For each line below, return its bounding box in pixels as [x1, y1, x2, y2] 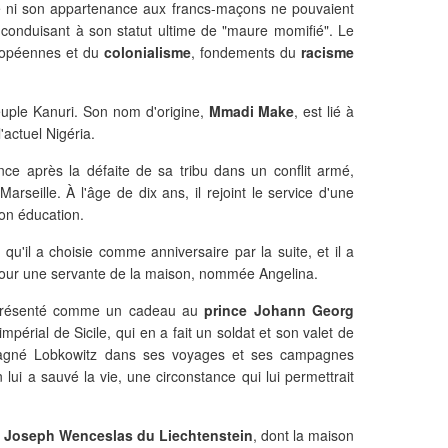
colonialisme [104, 42, 191, 62]
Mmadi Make [208, 101, 295, 121]
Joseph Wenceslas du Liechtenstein [4, 425, 253, 445]
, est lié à [294, 101, 355, 121]
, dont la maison [253, 425, 354, 445]
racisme [301, 42, 354, 62]
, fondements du [191, 42, 301, 62]
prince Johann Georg [204, 300, 355, 320]
